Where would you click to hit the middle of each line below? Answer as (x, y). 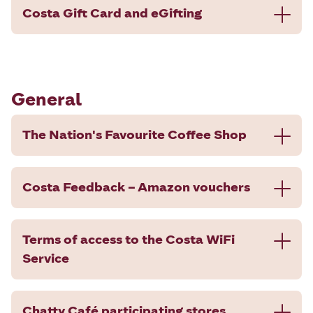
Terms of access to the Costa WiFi (129, 239)
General (46, 99)
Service (46, 258)
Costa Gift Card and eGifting (112, 13)
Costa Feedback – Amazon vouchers (136, 187)
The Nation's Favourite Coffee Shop (134, 134)
